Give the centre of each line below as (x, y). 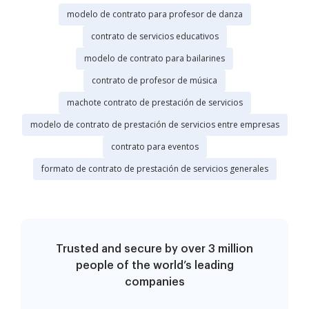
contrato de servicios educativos (154, 37)
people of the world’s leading (154, 266)
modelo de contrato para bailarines (154, 59)
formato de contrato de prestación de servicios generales (154, 169)
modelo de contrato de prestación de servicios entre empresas (154, 125)
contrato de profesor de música (154, 81)
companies (154, 282)
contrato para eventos (154, 147)
